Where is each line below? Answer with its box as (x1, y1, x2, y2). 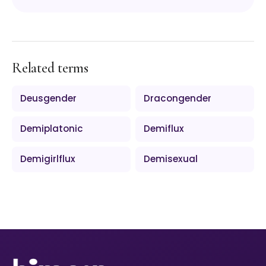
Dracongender (144, 91, 212, 104)
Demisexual (144, 153, 198, 166)
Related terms (12, 59, 88, 77)
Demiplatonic (20, 122, 84, 135)
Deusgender (20, 91, 77, 104)
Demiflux (144, 122, 185, 135)
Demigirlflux (20, 153, 76, 166)
